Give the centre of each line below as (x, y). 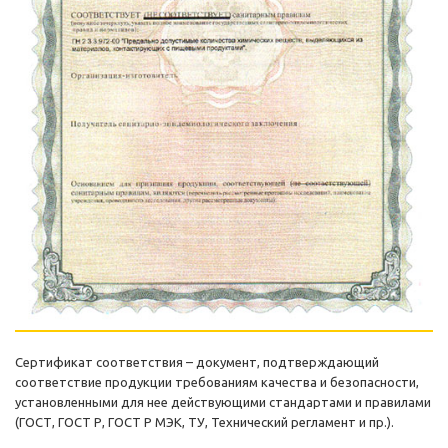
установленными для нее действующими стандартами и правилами (223, 402)
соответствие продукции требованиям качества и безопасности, (217, 382)
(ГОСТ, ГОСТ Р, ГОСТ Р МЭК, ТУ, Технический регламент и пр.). (204, 422)
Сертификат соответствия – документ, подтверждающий (197, 362)
